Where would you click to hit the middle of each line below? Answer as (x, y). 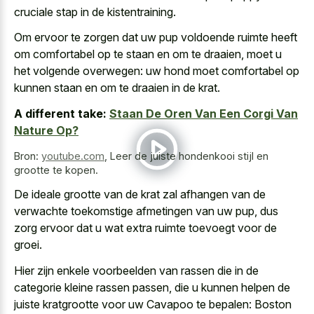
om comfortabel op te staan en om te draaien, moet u (148, 54)
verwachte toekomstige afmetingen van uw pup (134, 211)
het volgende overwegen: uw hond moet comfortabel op (157, 71)
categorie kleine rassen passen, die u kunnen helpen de (152, 287)
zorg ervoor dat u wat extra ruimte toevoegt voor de (145, 228)
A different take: (60, 113)
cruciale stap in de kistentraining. (95, 12)
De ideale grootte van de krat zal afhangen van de (140, 194)
